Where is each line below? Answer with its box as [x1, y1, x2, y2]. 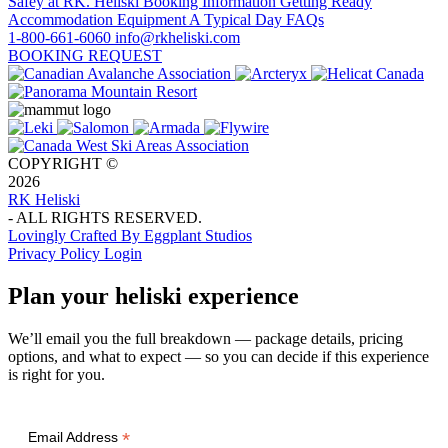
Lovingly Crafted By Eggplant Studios [8, 227, 252, 245]
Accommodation [8, 11, 117, 29]
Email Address [28, 429, 122, 446]
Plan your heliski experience [8, 283, 299, 310]
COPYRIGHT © [8, 155, 118, 173]
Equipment [117, 11, 189, 29]
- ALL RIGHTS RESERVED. [8, 209, 202, 227]
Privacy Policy [8, 245, 104, 263]
